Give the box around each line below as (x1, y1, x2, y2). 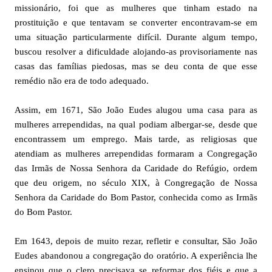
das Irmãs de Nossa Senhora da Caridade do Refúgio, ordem (15, 163, 257, 173)
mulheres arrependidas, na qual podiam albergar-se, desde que (15, 119, 257, 129)
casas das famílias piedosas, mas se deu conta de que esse (15, 61, 257, 71)
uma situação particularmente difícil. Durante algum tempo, (15, 32, 257, 42)
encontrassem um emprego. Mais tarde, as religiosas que (15, 134, 257, 144)
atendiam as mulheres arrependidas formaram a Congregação (15, 148, 257, 158)
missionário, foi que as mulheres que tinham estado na (15, 2, 257, 13)
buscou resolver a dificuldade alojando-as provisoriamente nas (15, 46, 257, 56)
